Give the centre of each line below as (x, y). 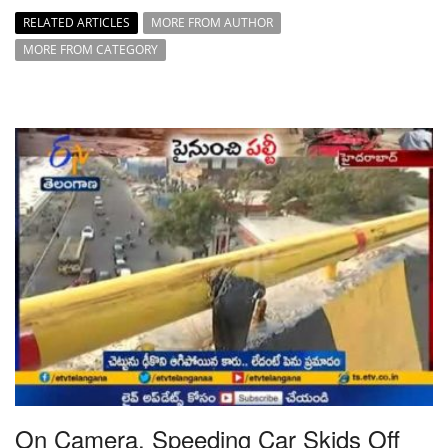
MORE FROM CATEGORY (90, 49)
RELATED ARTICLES (76, 22)
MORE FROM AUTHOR (212, 22)
